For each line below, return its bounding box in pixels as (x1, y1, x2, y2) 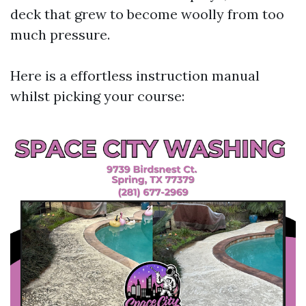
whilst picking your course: (10, 87, 184, 105)
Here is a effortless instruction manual (10, 67, 260, 84)
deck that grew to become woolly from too (10, 5, 284, 23)
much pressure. (10, 26, 110, 43)
